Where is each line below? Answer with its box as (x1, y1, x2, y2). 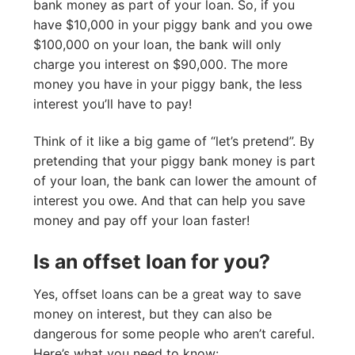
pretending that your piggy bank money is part (33, 153, 315, 170)
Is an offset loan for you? (33, 249, 270, 273)
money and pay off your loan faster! (33, 212, 254, 229)
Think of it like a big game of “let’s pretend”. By (33, 133, 315, 150)
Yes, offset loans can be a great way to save (33, 286, 301, 303)
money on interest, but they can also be (33, 306, 272, 323)
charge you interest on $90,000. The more (33, 55, 288, 72)
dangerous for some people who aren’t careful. (33, 326, 315, 342)
